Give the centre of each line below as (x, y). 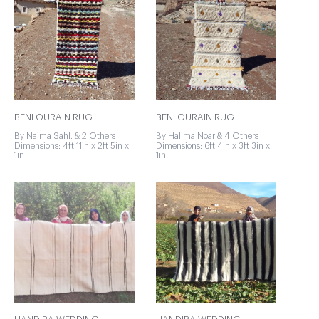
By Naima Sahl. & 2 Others (65, 136)
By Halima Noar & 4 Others (207, 136)
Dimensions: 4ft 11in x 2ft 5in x (72, 146)
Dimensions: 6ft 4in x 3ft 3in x (213, 146)
